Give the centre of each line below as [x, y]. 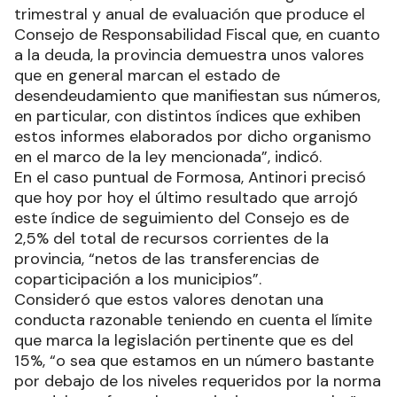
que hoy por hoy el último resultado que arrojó [186, 197]
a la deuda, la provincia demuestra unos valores [189, 54]
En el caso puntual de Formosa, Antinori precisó [190, 177]
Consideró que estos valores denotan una [169, 299]
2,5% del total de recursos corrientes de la [171, 238]
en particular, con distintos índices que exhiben [187, 116]
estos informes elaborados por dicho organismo [193, 136]
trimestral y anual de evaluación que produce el [190, 14]
